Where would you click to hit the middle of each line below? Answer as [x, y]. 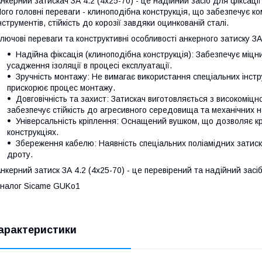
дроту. [20, 155]
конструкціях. [33, 132]
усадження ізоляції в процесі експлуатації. [89, 66]
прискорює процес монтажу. [61, 88]
